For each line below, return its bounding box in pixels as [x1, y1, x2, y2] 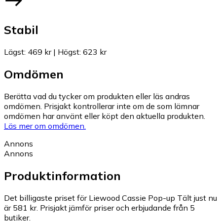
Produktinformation [4, 168, 121, 183]
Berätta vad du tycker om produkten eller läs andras [4, 91, 190, 101]
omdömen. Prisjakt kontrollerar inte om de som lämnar [4, 101, 199, 111]
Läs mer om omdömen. [4, 120, 86, 131]
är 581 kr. [4, 202, 38, 213]
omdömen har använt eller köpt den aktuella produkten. [4, 110, 205, 121]
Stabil [4, 22, 38, 37]
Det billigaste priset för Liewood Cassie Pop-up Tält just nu [4, 192, 217, 203]
